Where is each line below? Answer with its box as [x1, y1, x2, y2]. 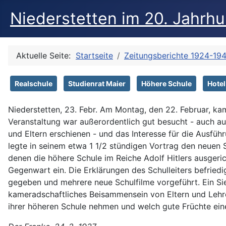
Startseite [76, 50, 113, 61]
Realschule [15, 79, 52, 88]
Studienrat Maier [68, 79, 126, 88]
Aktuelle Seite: [16, 50, 76, 61]
